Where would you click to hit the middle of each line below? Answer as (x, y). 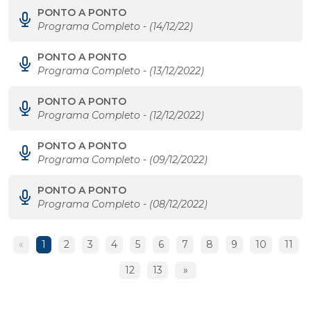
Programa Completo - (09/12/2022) (123, 160)
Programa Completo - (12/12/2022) (121, 115)
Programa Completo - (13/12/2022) (121, 71)
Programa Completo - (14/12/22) (115, 26)
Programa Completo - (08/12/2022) (123, 204)
